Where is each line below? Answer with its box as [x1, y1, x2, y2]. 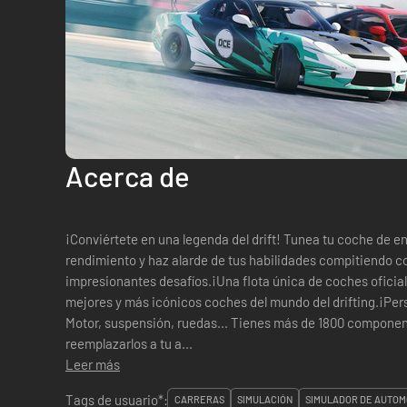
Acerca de [65, 159, 190, 193]
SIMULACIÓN [237, 393, 293, 405]
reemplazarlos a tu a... [65, 335, 193, 352]
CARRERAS [174, 393, 224, 405]
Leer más [65, 356, 120, 372]
